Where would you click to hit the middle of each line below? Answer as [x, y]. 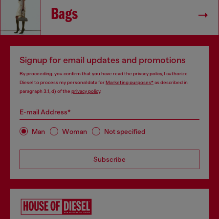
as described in [171, 82]
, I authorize [175, 74]
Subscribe [109, 159]
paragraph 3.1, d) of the [45, 91]
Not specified [125, 131]
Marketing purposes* [130, 82]
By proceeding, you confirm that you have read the [76, 74]
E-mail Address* [45, 112]
